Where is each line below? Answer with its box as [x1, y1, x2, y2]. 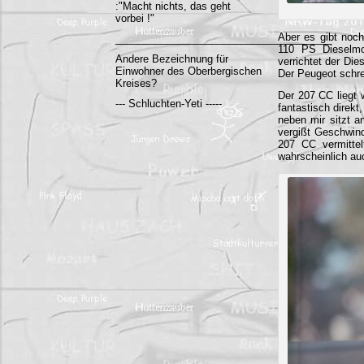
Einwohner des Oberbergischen [115, 65, 262, 77]
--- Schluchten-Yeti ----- [115, 97, 222, 110]
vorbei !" [115, 12, 154, 24]
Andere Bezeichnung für [115, 53, 228, 65]
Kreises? [115, 77, 157, 89]
